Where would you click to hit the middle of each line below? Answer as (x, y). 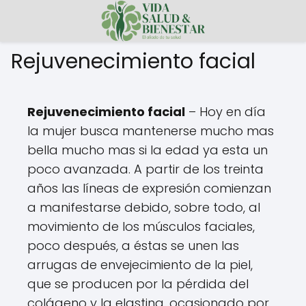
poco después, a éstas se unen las (133, 245)
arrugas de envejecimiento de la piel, (140, 264)
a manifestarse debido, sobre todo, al (144, 207)
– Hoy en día (225, 111)
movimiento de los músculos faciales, (141, 226)
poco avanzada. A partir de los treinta (145, 169)
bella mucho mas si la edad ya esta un (148, 150)
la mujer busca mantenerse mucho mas (151, 130)
